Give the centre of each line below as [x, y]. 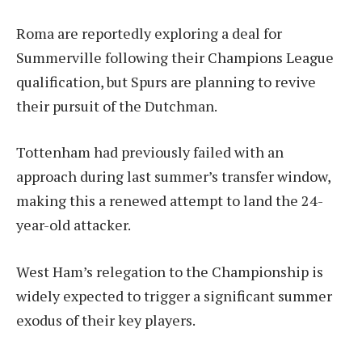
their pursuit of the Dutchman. [117, 105]
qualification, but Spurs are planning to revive [166, 81]
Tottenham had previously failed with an [150, 152]
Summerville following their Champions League [175, 57]
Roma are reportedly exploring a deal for [149, 33]
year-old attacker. [74, 225]
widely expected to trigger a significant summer [174, 296]
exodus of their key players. [106, 320]
